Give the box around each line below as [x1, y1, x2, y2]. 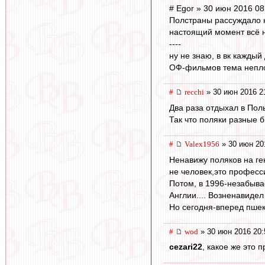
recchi [185, 88, 204, 97]
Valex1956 [185, 139, 219, 148]
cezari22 [169, 242, 202, 252]
